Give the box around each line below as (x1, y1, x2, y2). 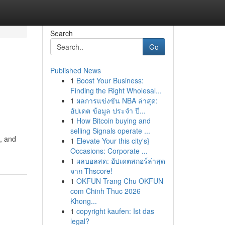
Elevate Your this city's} (76, 136, 150, 146)
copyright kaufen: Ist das (76, 206, 154, 216)
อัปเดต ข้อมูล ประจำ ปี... (70, 105, 146, 116)
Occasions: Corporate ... (70, 146, 148, 156)
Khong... (70, 196, 97, 206)
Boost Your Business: (76, 75, 144, 85)
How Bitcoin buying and (76, 116, 151, 126)
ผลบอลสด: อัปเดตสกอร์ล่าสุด (76, 156, 165, 166)
